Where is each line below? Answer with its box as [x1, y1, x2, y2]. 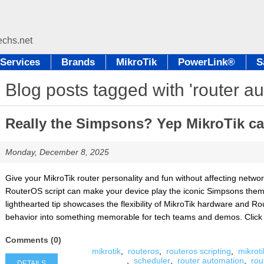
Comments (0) [5, 235, 61, 245]
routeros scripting [166, 246, 231, 256]
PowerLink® [178, 57, 235, 68]
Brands [61, 57, 95, 68]
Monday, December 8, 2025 [5, 147, 109, 157]
